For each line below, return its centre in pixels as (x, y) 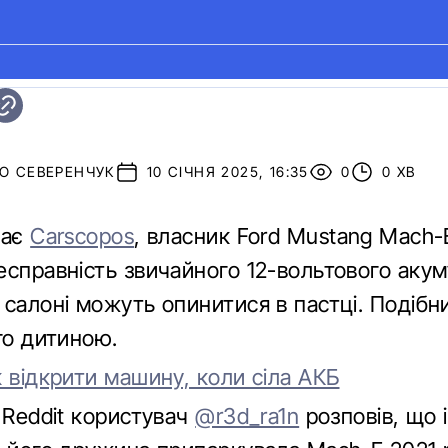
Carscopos (82, 236)
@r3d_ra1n (247, 416)
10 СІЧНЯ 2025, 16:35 (227, 171)
